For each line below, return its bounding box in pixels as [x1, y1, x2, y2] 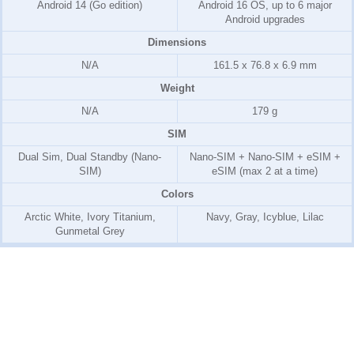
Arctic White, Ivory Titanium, [24, 210, 156, 223]
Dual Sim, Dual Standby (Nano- [18, 150, 161, 163]
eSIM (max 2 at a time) [212, 164, 318, 177]
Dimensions [148, 36, 206, 48]
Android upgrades [224, 13, 305, 25]
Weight [160, 81, 194, 94]
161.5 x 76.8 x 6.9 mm [213, 58, 317, 71]
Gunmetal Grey [55, 224, 125, 237]
